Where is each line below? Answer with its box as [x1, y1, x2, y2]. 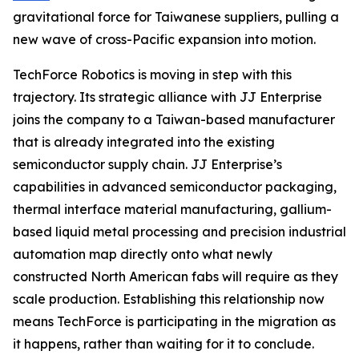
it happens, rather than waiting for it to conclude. [13, 335, 314, 352]
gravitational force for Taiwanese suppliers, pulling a [13, 8, 339, 25]
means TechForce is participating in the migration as [13, 313, 336, 329]
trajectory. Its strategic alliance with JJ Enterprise [13, 88, 322, 105]
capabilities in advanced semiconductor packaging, [13, 178, 337, 195]
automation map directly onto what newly [13, 245, 272, 262]
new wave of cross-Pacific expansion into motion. [13, 30, 316, 47]
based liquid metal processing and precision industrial [13, 223, 346, 240]
